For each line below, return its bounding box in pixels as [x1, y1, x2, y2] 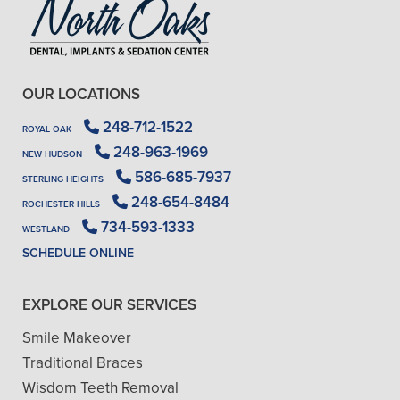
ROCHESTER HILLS [22, 197, 100, 212]
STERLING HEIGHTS [22, 172, 104, 187]
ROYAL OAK [22, 122, 71, 137]
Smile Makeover [22, 327, 131, 349]
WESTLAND [22, 222, 70, 237]
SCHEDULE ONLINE [22, 244, 134, 262]
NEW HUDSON [22, 147, 82, 162]
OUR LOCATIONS [22, 83, 140, 105]
